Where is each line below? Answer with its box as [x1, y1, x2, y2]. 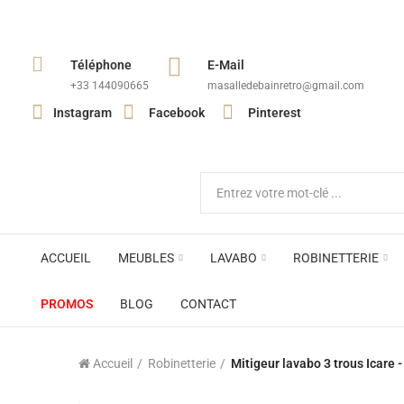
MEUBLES [118, 251, 174, 265]
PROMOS [41, 297, 93, 311]
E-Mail [207, 57, 244, 72]
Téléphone [70, 57, 132, 72]
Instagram [53, 105, 112, 120]
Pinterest [248, 105, 301, 120]
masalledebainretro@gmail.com [207, 78, 364, 92]
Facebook [149, 105, 205, 120]
